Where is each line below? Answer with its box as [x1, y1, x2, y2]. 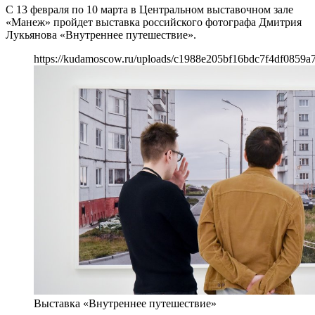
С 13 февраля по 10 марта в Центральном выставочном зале [6, 3, 293, 15]
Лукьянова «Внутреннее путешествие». [6, 28, 196, 41]
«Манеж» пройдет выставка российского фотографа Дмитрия [6, 15, 302, 28]
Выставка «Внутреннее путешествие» [34, 297, 217, 309]
